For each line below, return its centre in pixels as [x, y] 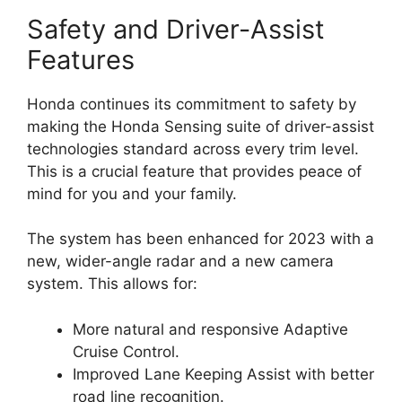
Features [81, 59]
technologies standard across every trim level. [193, 149]
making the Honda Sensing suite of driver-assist [201, 126]
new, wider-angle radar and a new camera [180, 261]
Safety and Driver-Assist [176, 29]
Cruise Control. [126, 351]
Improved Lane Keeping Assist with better [223, 374]
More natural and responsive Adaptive [210, 329]
